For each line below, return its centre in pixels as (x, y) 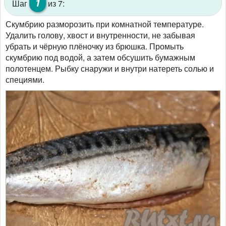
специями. (25, 79)
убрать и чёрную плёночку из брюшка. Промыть (95, 46)
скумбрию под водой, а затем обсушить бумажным (100, 57)
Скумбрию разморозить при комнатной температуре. (105, 24)
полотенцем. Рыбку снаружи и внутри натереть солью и (110, 68)
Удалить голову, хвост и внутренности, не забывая (100, 35)
